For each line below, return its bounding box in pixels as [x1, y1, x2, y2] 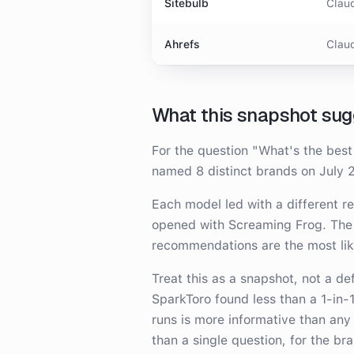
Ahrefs [164, 38, 200, 51]
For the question [152, 143, 252, 158]
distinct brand [204, 164, 291, 179]
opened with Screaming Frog [152, 217, 322, 232]
